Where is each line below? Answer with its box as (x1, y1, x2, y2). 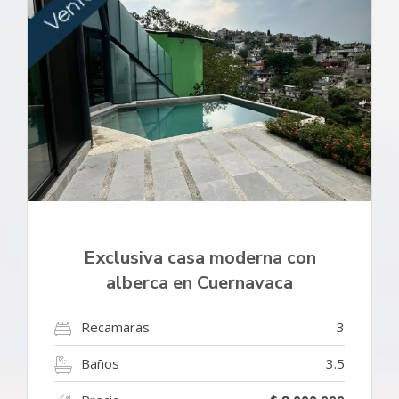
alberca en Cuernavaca (106, 270, 293, 295)
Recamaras (81, 317, 150, 336)
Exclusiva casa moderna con (83, 245, 316, 270)
